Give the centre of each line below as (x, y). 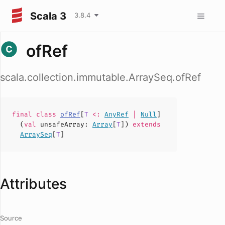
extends (145, 124)
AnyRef (117, 114)
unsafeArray (62, 124)
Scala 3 (48, 16)
